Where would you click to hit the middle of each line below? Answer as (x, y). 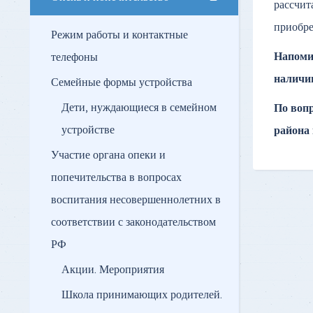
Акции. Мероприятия (113, 270)
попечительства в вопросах (116, 178)
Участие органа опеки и (108, 155)
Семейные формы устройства (122, 83)
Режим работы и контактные (119, 35)
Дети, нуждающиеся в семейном (139, 108)
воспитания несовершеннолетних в (136, 200)
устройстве (88, 130)
